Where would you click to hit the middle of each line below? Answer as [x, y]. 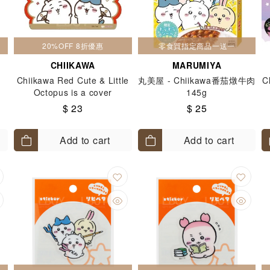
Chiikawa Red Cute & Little [73, 80]
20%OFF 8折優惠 [73, 46]
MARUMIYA [197, 65]
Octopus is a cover [73, 92]
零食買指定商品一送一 [196, 46]
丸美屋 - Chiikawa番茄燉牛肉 [197, 80]
